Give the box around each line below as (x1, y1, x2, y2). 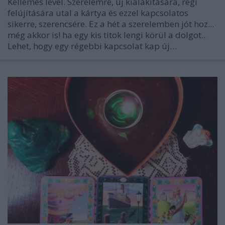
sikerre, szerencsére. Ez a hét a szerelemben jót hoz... (8, 18, 214, 30)
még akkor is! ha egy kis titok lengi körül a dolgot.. (8, 29, 205, 41)
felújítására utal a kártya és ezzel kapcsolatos (8, 7, 188, 19)
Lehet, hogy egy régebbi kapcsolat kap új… (8, 40, 177, 52)
